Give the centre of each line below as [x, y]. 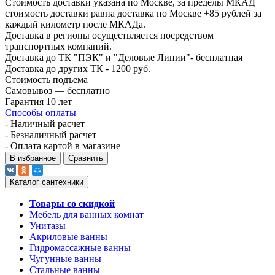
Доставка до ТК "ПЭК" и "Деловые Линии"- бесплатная [124, 57]
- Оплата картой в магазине [63, 145]
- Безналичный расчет [51, 134]
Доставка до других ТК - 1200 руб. [78, 68]
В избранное [33, 158]
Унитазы [48, 225]
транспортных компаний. [58, 46]
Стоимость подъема [46, 79]
